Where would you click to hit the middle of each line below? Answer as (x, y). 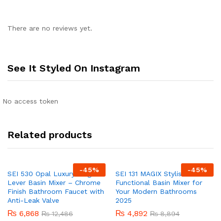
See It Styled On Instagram (74, 68)
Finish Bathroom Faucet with (56, 191)
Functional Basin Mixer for (159, 182)
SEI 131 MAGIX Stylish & (154, 173)
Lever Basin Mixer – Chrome (54, 182)
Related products (50, 134)
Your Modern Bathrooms (156, 191)
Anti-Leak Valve (33, 200)
